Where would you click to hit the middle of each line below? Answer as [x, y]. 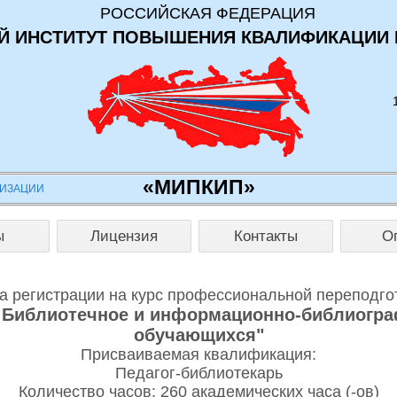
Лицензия [124, 236]
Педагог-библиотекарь [198, 373]
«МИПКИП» [198, 187]
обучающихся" [198, 335]
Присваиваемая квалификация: [198, 354]
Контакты [266, 236]
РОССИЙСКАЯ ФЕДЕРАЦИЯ [207, 13]
